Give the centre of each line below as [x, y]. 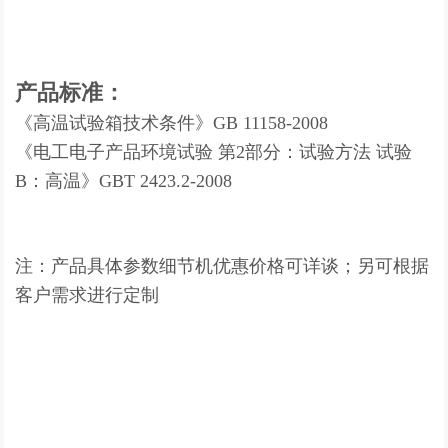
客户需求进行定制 [87, 294]
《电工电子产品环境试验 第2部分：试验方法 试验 [214, 151]
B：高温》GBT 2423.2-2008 [124, 180]
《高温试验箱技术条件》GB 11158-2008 [172, 122]
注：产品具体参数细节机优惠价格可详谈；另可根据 [222, 265]
